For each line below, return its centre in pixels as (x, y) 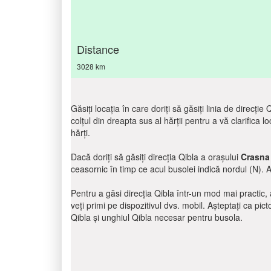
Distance (98, 49)
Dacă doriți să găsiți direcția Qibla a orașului (156, 157)
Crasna (255, 157)
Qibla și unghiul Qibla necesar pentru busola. (157, 217)
